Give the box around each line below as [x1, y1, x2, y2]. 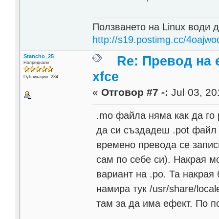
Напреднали [23, 60, 49, 66]
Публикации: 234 [23, 74, 58, 80]
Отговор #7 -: [101, 87, 169, 99]
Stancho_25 [23, 53, 54, 60]
